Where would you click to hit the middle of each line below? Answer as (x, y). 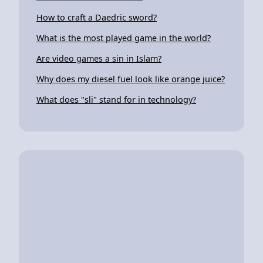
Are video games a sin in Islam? (99, 58)
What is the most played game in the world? (124, 38)
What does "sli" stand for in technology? (116, 99)
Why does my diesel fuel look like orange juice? (131, 79)
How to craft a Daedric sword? (97, 17)
